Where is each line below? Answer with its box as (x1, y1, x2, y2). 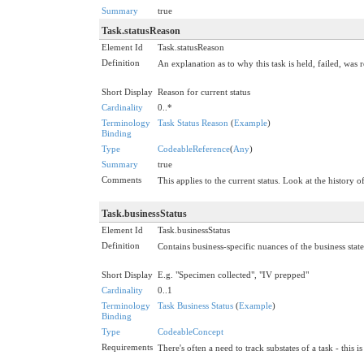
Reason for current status (158, 86, 250, 97)
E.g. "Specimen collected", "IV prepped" (158, 269, 309, 279)
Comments (102, 174, 141, 184)
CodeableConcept (158, 326, 223, 336)
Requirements (102, 341, 153, 352)
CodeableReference (158, 143, 230, 154)
